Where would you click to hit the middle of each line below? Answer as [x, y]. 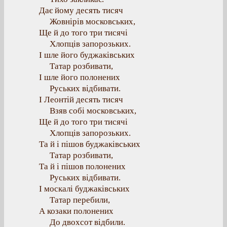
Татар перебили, [80, 200]
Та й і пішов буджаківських [90, 144]
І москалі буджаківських [84, 189]
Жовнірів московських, [92, 22]
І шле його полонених [80, 77]
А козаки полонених [76, 211]
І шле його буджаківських [87, 55]
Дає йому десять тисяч [81, 10]
